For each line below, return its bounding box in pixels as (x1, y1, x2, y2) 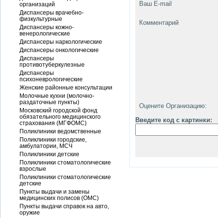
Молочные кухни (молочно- (19, 92, 94, 99)
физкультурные (19, 16, 62, 22)
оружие (19, 209, 40, 216)
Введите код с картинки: (135, 116, 212, 124)
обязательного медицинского (19, 113, 101, 120)
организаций (19, 1, 55, 7)
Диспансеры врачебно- (19, 9, 84, 16)
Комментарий (139, 19, 179, 26)
